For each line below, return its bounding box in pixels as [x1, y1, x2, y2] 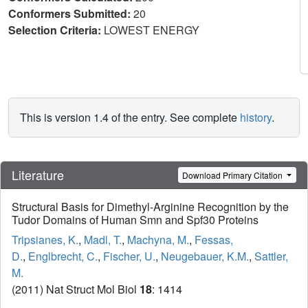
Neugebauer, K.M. [161, 248, 249, 265]
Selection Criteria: [8, 22, 104, 38]
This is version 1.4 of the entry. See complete [20, 109, 240, 125]
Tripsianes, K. [12, 232, 78, 248]
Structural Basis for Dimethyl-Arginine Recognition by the [12, 199, 289, 215]
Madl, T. [84, 232, 122, 248]
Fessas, [195, 232, 233, 248]
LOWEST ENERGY [104, 22, 202, 38]
